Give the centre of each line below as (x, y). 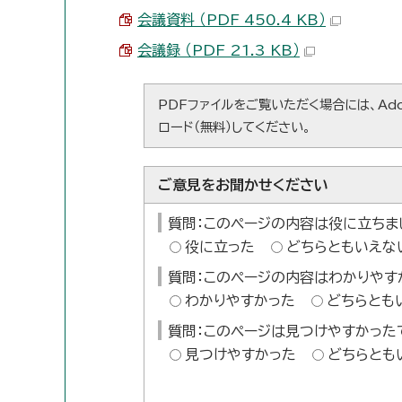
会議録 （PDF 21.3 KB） (218, 50)
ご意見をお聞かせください (243, 185)
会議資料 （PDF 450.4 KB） (232, 20)
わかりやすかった (240, 301)
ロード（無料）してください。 (234, 127)
